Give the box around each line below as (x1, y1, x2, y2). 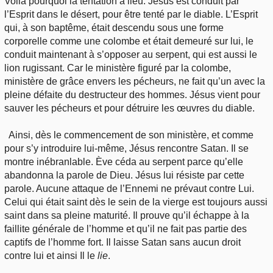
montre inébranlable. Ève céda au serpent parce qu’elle (4, 156, 243, 167)
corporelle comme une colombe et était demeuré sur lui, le (4, 35, 253, 46)
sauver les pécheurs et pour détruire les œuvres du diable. (4, 102, 255, 113)
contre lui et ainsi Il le (4, 250, 97, 261)
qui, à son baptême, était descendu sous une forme (4, 22, 224, 33)
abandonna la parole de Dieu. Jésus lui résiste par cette (4, 169, 244, 180)
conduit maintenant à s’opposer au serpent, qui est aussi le (4, 49, 257, 60)
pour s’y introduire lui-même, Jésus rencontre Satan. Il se (4, 143, 249, 154)
